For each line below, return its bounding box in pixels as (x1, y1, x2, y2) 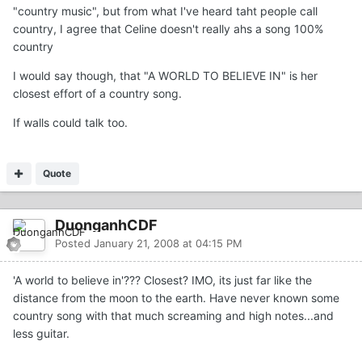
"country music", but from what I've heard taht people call (13, 3, 318, 18)
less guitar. (13, 326, 69, 340)
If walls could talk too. (13, 115, 128, 129)
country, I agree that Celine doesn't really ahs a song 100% (13, 21, 323, 36)
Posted (55, 236, 94, 250)
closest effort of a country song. (13, 86, 182, 100)
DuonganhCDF (55, 216, 158, 234)
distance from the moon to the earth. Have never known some (13, 290, 339, 305)
